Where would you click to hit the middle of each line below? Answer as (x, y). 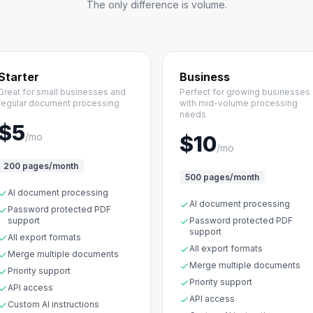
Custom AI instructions (53, 305)
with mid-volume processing (239, 103)
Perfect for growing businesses (245, 92)
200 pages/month (41, 166)
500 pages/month (222, 177)
